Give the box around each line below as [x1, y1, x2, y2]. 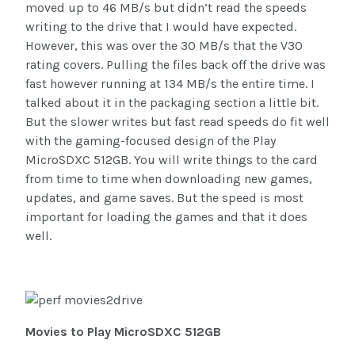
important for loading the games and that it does [25, 208, 307, 224]
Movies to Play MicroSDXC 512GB [25, 324, 221, 340]
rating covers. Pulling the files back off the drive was [25, 56, 326, 72]
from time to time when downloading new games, [25, 170, 312, 186]
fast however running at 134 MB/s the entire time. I [25, 75, 315, 91]
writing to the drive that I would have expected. [25, 18, 296, 34]
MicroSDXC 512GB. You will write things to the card [25, 151, 318, 167]
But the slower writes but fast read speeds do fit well [25, 113, 330, 129]
